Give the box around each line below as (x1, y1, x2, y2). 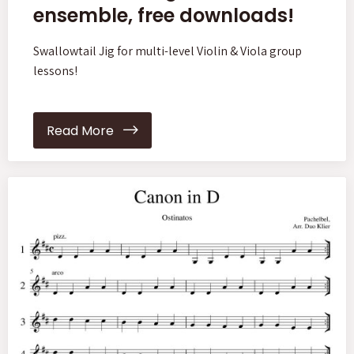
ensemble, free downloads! (33, 2, 294, 28)
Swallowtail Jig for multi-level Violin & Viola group (33, 43, 302, 59)
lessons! (33, 62, 77, 79)
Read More (47, 121, 123, 140)
